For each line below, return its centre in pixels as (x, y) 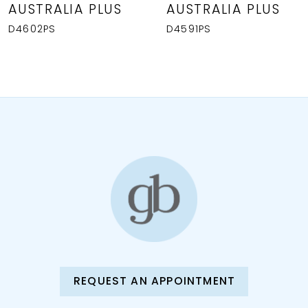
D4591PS (189, 30)
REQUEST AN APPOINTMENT (154, 282)
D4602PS (32, 30)
